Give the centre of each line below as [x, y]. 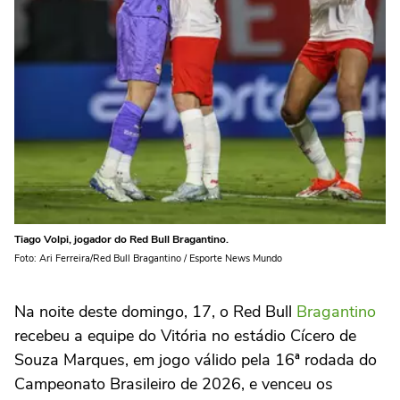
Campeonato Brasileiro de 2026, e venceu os [174, 383]
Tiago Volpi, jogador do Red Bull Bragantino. [121, 239]
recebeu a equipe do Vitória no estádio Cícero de [185, 335]
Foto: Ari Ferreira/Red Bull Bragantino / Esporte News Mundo [148, 258]
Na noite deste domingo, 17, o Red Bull [155, 311]
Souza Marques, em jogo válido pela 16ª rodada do [196, 359]
